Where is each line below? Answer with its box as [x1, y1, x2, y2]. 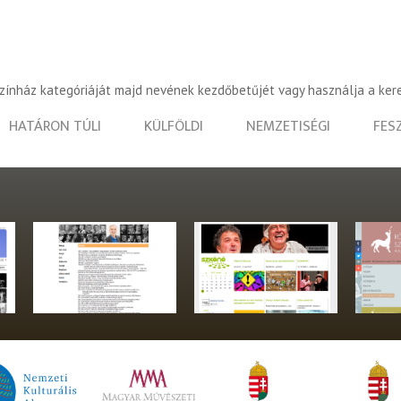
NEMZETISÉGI [246, 114, 330, 140]
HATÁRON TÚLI [9, 114, 101, 140]
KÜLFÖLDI [144, 114, 203, 140]
